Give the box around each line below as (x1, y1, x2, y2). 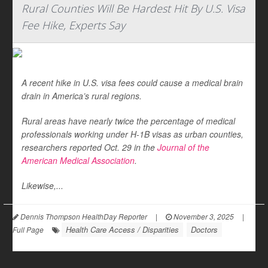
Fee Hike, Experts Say (22, 18, 125, 32)
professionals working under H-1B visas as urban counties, (22, 128, 243, 140)
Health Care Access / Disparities (66, 224, 179, 235)
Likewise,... (22, 179, 63, 191)
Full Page (13, 224, 44, 234)
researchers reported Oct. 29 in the (22, 141, 157, 153)
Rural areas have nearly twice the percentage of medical (22, 115, 235, 127)
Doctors (191, 224, 218, 235)
